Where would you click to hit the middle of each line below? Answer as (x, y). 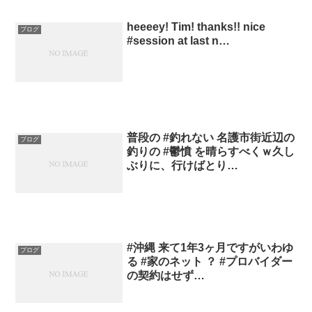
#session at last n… (179, 41)
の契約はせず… (166, 276)
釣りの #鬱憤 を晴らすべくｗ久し (211, 151)
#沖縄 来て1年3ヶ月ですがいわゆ (210, 248)
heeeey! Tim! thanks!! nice (196, 27)
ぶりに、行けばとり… (183, 165)
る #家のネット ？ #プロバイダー (210, 262)
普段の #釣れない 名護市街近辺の (211, 137)
